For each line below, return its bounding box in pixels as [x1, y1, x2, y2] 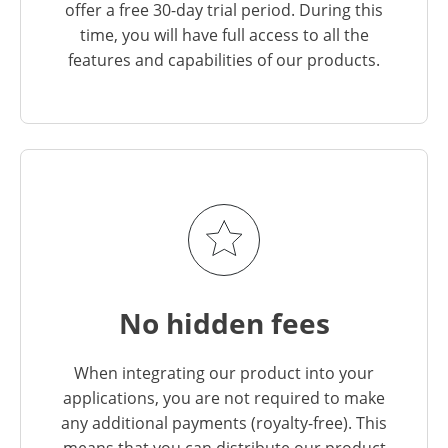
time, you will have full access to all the [79, 23, 369, 46]
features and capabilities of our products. [68, 48, 380, 71]
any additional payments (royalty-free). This [61, 411, 387, 434]
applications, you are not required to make [63, 386, 385, 409]
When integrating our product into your [74, 361, 374, 384]
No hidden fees [118, 303, 330, 342]
